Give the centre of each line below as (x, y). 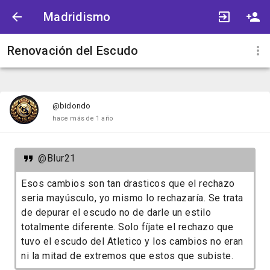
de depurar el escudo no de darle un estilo (116, 213)
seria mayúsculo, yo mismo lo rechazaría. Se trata (132, 198)
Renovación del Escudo (73, 51)
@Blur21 (57, 159)
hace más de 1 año (83, 118)
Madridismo (77, 17)
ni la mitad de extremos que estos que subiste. (127, 256)
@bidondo (72, 106)
